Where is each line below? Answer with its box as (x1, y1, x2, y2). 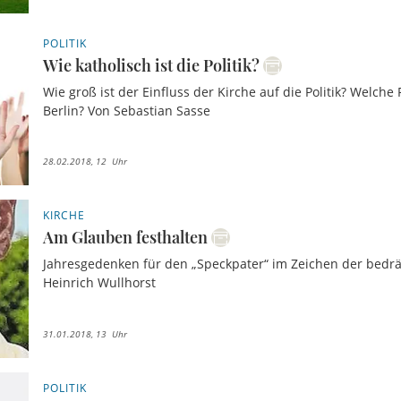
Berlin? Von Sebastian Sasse (43, 101, 211, 119)
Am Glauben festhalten (43, 226, 209, 249)
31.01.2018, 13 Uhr (43, 327, 128, 340)
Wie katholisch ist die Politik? (43, 54, 260, 76)
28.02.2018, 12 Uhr (43, 155, 128, 168)
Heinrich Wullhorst (43, 274, 157, 292)
